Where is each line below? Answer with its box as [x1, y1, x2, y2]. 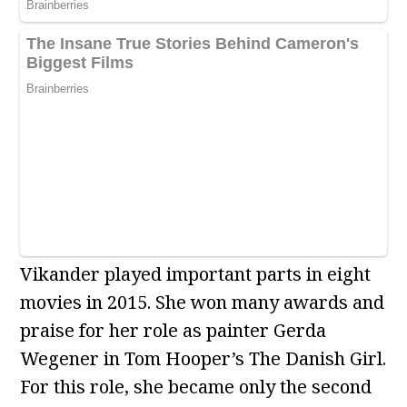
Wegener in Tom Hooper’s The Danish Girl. [20, 346, 387, 372]
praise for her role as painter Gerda [20, 318, 327, 343]
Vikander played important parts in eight [20, 262, 372, 287]
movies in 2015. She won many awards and [20, 290, 385, 315]
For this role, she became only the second [20, 374, 372, 400]
